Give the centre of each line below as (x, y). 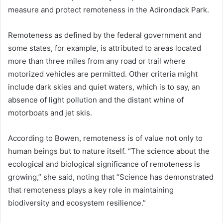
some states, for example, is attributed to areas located (105, 48)
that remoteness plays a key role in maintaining (91, 190)
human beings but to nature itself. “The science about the (109, 151)
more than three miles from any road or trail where (97, 61)
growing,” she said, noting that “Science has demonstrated (111, 177)
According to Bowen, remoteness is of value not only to (105, 138)
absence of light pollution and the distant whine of (96, 100)
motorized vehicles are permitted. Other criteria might (103, 74)
